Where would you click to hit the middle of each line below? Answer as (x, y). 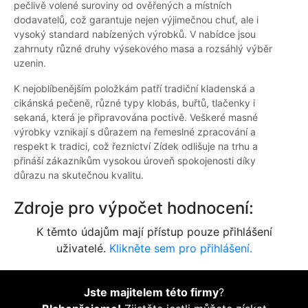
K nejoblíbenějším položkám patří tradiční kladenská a (134, 89)
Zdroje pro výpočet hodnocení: (134, 208)
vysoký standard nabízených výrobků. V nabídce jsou (135, 34)
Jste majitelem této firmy (151, 293)
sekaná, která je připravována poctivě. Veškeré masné (136, 118)
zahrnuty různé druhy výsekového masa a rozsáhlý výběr (143, 49)
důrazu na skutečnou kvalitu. (79, 175)
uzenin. (30, 63)
